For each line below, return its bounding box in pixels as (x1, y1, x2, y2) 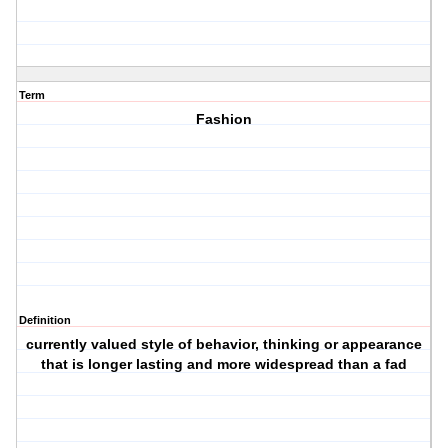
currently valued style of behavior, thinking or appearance (26, 336, 423, 353)
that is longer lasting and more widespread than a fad (41, 356, 408, 373)
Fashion (196, 111, 253, 128)
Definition (19, 314, 71, 327)
